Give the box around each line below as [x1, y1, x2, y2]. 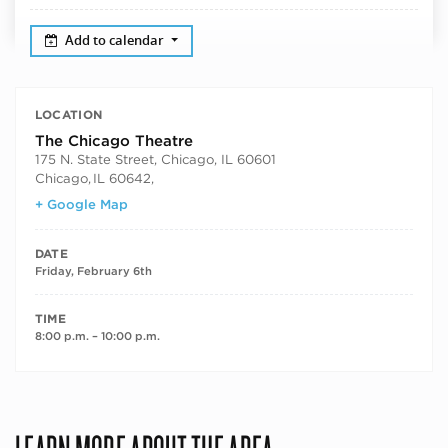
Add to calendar [65, 31, 168, 49]
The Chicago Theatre [34, 131, 193, 150]
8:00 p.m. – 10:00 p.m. [34, 329, 160, 344]
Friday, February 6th [34, 264, 152, 279]
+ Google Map [34, 196, 128, 213]
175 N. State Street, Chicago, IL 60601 [34, 150, 276, 167]
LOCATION [34, 107, 103, 123]
